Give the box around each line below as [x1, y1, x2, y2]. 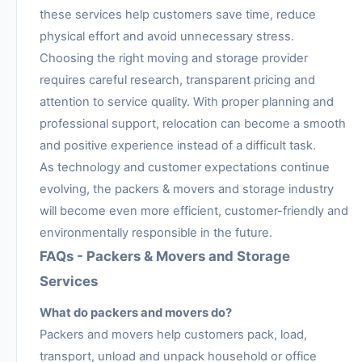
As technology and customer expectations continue [40, 159, 330, 175]
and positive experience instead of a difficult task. [40, 137, 316, 153]
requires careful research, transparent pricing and [40, 72, 315, 87]
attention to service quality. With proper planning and [40, 94, 334, 109]
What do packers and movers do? [40, 305, 232, 321]
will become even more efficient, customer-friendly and [40, 203, 348, 218]
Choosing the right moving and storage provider [40, 50, 308, 65]
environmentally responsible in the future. [40, 225, 272, 240]
